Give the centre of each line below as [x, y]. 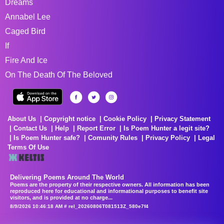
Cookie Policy [125, 119]
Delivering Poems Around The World [67, 177]
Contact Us [30, 128]
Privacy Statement [182, 119]
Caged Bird [25, 31]
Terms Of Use [28, 147]
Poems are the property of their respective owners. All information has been [110, 184]
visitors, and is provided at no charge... [61, 197]
